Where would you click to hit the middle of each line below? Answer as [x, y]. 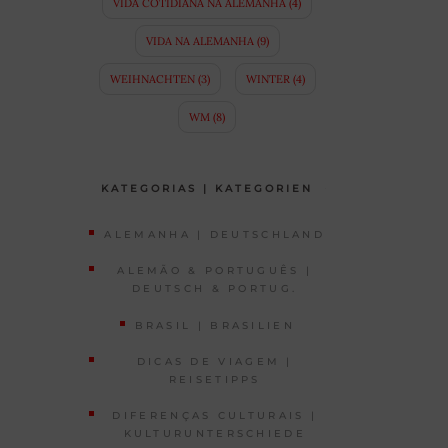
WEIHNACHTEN [152, 78]
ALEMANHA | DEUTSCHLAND [215, 235]
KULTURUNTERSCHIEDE [214, 433]
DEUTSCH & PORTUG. [215, 289]
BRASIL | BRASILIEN [214, 325]
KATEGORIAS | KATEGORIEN [207, 188]
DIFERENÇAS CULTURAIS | [215, 415]
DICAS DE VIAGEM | [214, 361]
